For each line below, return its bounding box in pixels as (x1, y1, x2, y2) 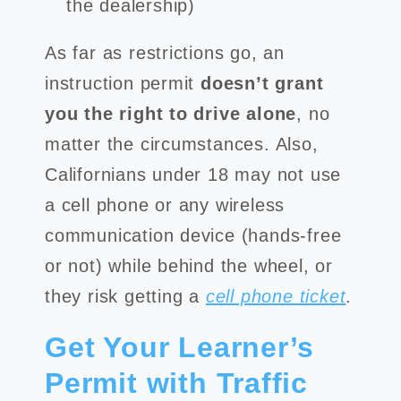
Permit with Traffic (45, 367, 309, 399)
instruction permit (45, 73, 201, 93)
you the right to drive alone (45, 104, 297, 124)
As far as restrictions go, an (45, 43, 285, 63)
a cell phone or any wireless (45, 195, 286, 215)
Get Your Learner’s (45, 331, 315, 363)
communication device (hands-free (45, 226, 342, 245)
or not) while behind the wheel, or (45, 256, 333, 276)
